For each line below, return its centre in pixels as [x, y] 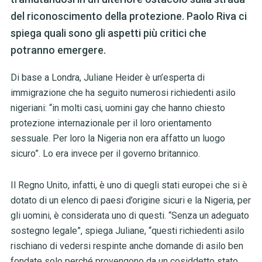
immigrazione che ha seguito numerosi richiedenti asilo [123, 93]
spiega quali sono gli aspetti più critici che [108, 33]
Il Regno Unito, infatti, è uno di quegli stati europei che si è [129, 185]
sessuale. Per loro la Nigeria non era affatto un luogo [118, 139]
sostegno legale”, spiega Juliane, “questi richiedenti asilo [127, 231]
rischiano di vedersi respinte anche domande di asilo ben [127, 246]
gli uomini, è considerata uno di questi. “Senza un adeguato [130, 216]
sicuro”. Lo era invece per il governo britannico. [105, 154]
